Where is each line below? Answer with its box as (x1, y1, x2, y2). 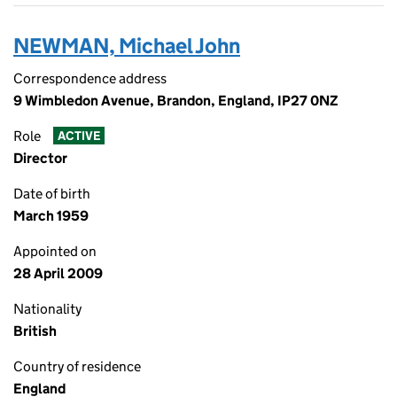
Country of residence (13, 358, 141, 375)
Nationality (13, 300, 82, 317)
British (13, 323, 57, 339)
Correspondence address (13, 70, 167, 87)
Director (13, 150, 67, 167)
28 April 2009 (13, 265, 103, 282)
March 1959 (13, 207, 89, 224)
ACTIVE (57, 128, 100, 144)
